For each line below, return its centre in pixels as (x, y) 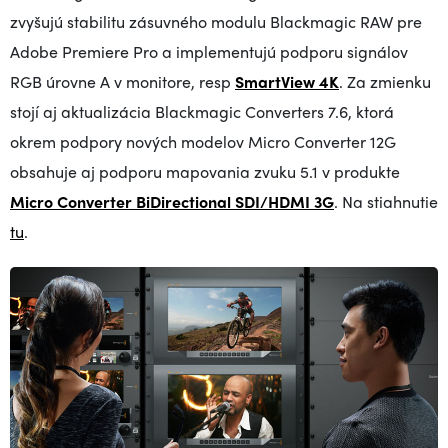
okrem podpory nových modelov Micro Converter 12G (203, 141)
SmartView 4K (287, 81)
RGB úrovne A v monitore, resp (122, 81)
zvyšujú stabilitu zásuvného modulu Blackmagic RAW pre (216, 21)
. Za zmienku (385, 81)
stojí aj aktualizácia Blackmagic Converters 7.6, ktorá (202, 111)
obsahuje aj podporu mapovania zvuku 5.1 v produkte (205, 171)
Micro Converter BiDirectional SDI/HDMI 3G (172, 201)
